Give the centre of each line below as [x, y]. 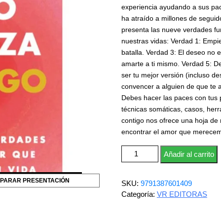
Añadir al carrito [189, 154]
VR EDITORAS [182, 194]
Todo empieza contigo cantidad [170, 150]
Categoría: [139, 194]
